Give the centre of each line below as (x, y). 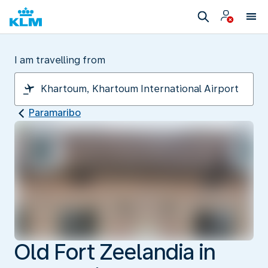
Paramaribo (55, 113)
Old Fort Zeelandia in (115, 252)
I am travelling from (60, 60)
